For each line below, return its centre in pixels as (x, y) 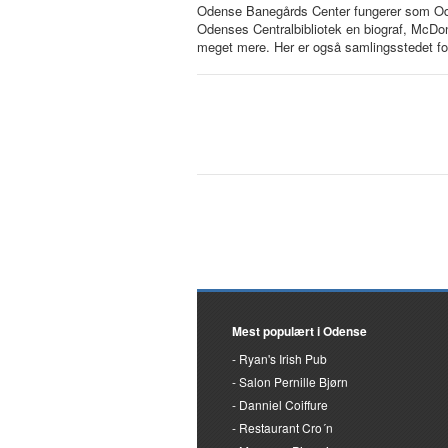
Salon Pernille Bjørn (293, 381)
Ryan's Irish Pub (283, 358)
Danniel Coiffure (283, 404)
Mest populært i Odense (299, 330)
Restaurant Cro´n (286, 427)
